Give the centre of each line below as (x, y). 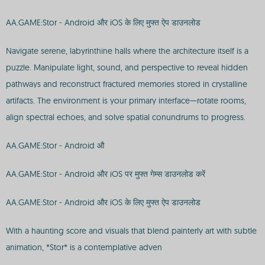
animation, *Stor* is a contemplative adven (84, 247)
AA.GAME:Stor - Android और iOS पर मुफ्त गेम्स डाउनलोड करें (106, 174)
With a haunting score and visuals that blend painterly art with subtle (131, 231)
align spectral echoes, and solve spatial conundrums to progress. (126, 117)
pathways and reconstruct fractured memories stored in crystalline (127, 84)
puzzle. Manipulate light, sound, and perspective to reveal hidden (127, 67)
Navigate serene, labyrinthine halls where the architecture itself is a (127, 51)
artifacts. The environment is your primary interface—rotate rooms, (126, 101)
